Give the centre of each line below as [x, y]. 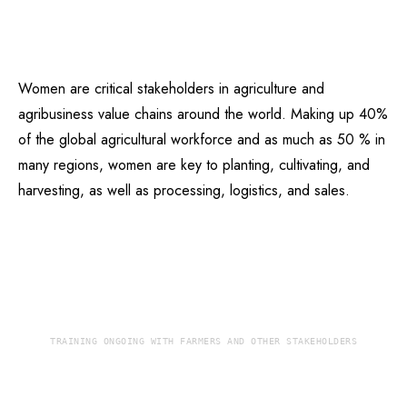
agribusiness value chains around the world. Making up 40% [203, 114]
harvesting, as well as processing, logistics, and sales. [184, 190]
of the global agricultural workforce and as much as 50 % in [202, 139]
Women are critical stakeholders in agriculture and [171, 89]
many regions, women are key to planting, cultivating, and [194, 165]
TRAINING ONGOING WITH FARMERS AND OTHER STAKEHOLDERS [203, 341]
